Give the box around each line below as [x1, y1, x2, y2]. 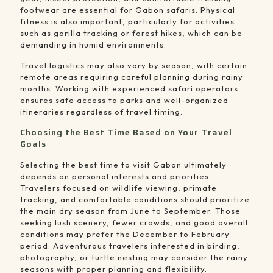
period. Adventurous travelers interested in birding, [20, 241, 240, 251]
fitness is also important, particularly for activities [20, 16, 235, 27]
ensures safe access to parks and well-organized [20, 95, 229, 105]
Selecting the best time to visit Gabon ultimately [20, 160, 227, 170]
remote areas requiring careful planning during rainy [20, 72, 243, 82]
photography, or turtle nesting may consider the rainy [20, 252, 248, 263]
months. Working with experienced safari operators [20, 83, 238, 94]
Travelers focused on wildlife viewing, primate [20, 183, 217, 193]
